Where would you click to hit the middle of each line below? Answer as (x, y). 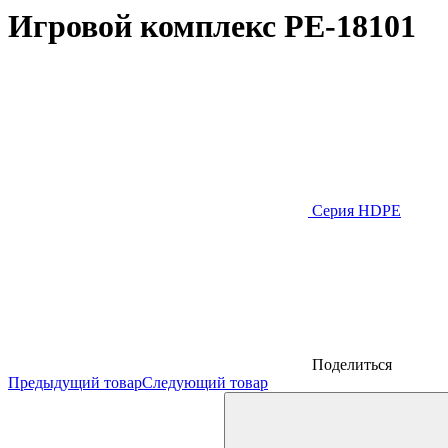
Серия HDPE (354, 211)
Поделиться (350, 365)
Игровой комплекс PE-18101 (212, 26)
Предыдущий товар (75, 383)
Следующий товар (205, 383)
